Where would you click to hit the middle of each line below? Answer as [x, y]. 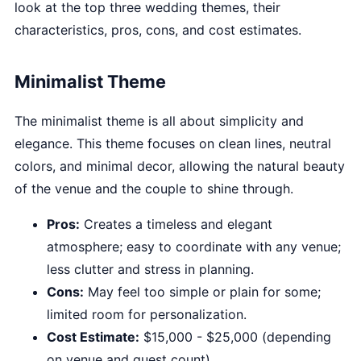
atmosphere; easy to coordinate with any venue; [194, 247]
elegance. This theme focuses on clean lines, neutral [173, 143]
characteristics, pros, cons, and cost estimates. [158, 30]
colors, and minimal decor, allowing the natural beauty [180, 166]
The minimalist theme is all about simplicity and [159, 121]
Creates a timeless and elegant [176, 224]
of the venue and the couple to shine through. [154, 189]
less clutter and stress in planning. [150, 269]
